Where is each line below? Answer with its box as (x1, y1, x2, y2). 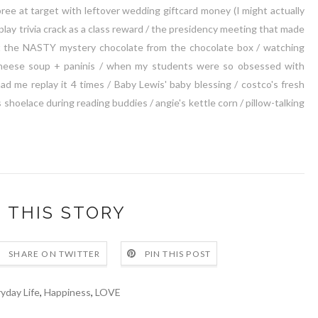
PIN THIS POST (144, 248, 212, 260)
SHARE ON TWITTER (9, 248, 101, 260)
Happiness (43, 285, 91, 298)
